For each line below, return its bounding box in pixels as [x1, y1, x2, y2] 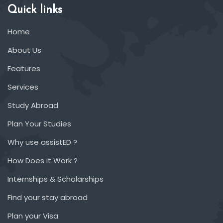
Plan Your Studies [7, 118, 71, 129]
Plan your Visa [7, 210, 58, 221]
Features [7, 63, 40, 74]
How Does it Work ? [7, 155, 78, 166]
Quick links [7, 4, 62, 16]
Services [7, 81, 38, 92]
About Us [7, 44, 41, 55]
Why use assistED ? [7, 136, 77, 147]
